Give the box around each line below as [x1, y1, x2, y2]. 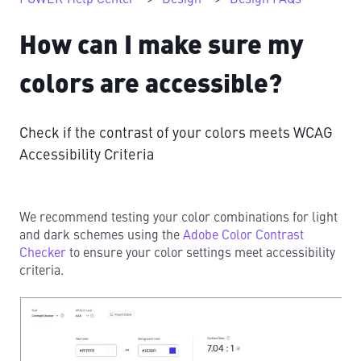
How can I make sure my [19, 34, 304, 60]
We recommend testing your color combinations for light [19, 211, 338, 225]
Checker [19, 247, 66, 260]
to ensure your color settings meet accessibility [66, 247, 335, 260]
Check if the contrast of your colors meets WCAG [19, 127, 333, 142]
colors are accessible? [19, 73, 282, 99]
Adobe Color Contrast [183, 229, 304, 243]
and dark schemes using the [19, 229, 183, 243]
